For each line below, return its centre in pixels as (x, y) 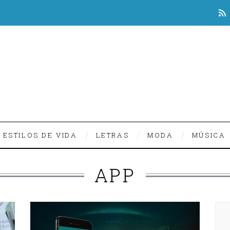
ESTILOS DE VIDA (40, 135)
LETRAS (112, 135)
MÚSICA (209, 135)
